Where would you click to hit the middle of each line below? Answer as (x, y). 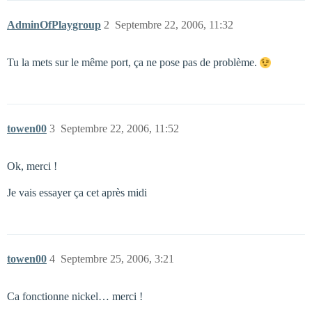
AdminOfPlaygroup (54, 25)
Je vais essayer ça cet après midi (77, 193)
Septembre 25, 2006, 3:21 (117, 259)
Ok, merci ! (32, 166)
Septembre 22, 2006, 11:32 (174, 25)
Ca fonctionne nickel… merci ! (75, 296)
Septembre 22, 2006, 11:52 (120, 128)
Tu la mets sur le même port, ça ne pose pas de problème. (133, 62)
